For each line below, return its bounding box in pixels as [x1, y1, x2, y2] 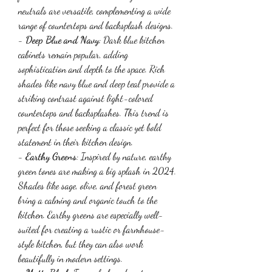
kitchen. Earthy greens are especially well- [18, 208, 163, 220]
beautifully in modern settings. [18, 252, 123, 264]
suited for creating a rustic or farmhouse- [18, 223, 165, 235]
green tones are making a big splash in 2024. [18, 165, 176, 177]
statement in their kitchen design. [18, 135, 133, 148]
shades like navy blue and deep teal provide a [18, 77, 175, 89]
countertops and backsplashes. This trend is [18, 106, 169, 118]
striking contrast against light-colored [18, 92, 153, 104]
